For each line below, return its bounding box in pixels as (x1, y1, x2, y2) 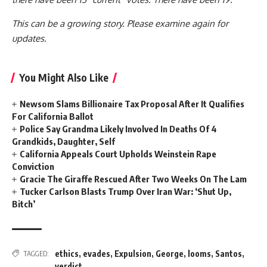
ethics (55, 248, 79, 259)
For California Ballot (12, 110, 94, 122)
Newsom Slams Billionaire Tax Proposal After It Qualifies (20, 98, 245, 109)
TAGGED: (23, 249, 49, 258)
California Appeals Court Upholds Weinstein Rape (20, 148, 217, 159)
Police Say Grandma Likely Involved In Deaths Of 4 (20, 123, 218, 134)
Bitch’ (12, 198, 35, 209)
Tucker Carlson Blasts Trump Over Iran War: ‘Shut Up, (20, 185, 232, 197)
